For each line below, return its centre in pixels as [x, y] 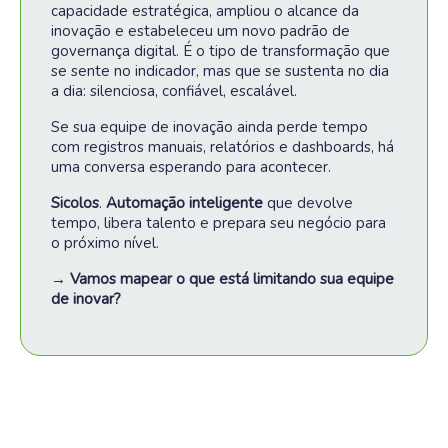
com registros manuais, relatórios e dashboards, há [222, 147]
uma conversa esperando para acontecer [189, 167]
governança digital [113, 51]
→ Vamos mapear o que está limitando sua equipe [222, 279]
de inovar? [86, 299]
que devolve [308, 203]
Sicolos [75, 203]
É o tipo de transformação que [286, 51]
